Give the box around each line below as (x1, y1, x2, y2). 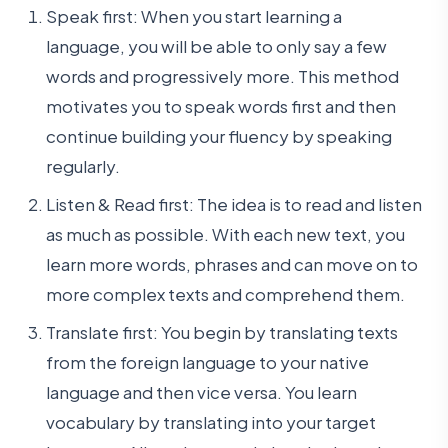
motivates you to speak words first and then (46, 94, 397, 117)
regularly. (46, 154, 121, 177)
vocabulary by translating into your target (46, 410, 377, 433)
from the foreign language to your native (46, 350, 370, 373)
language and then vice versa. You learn (46, 380, 358, 403)
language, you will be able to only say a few (46, 34, 388, 57)
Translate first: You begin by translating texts (46, 320, 399, 343)
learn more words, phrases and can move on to (46, 252, 419, 275)
